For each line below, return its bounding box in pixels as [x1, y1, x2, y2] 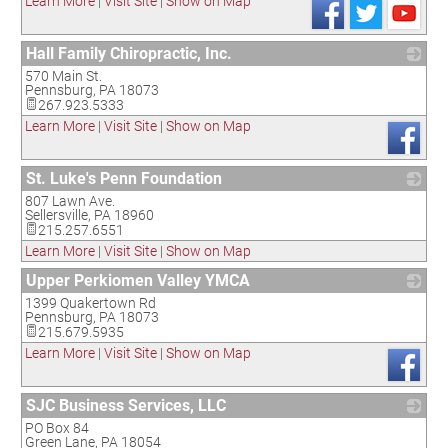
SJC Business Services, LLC [26, 396, 226, 415]
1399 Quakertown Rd [25, 295, 156, 311]
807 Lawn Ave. [25, 193, 115, 209]
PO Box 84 [25, 420, 89, 436]
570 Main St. [25, 68, 102, 84]
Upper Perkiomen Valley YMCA [26, 271, 250, 290]
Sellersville [25, 207, 88, 223]
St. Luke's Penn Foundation [26, 169, 222, 188]
